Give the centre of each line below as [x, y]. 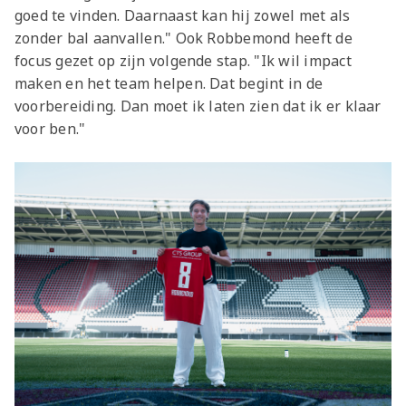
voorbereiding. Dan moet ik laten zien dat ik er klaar [198, 106]
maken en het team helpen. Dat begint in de [169, 83]
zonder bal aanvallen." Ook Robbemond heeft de [184, 38]
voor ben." [50, 128]
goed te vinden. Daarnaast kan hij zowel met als [183, 15]
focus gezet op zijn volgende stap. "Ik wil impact [183, 60]
